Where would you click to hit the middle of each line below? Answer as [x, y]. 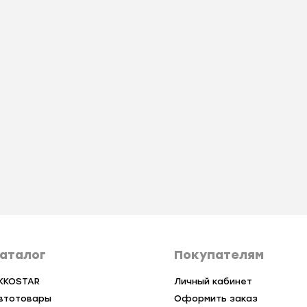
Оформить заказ [216, 299]
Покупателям [219, 255]
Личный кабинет [213, 282]
